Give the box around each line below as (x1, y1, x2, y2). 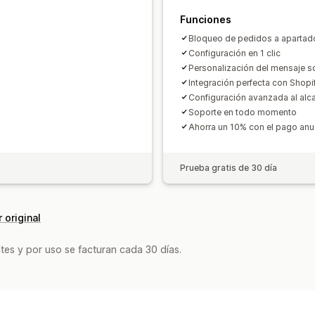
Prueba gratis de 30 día (180, 162, 277, 173)
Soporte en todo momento (188, 106, 297, 117)
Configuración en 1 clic (188, 47, 281, 58)
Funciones (180, 13, 231, 25)
